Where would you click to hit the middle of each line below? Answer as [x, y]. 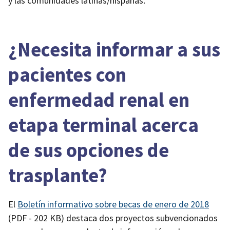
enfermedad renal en [99, 100]
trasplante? [58, 175]
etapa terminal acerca [103, 125]
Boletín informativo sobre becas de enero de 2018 [113, 204]
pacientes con [67, 75]
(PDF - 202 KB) [36, 218]
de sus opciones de [89, 150]
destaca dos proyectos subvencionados [141, 218]
